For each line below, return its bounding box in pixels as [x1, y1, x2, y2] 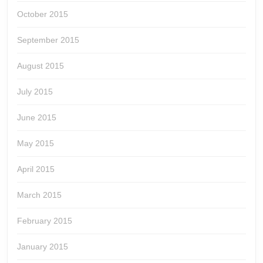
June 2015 [17, 113, 56, 123]
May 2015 [17, 139, 54, 149]
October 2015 [17, 9, 68, 19]
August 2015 [17, 61, 64, 71]
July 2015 [17, 87, 53, 97]
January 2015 [17, 242, 68, 252]
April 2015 [17, 164, 55, 174]
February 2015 [17, 216, 72, 226]
